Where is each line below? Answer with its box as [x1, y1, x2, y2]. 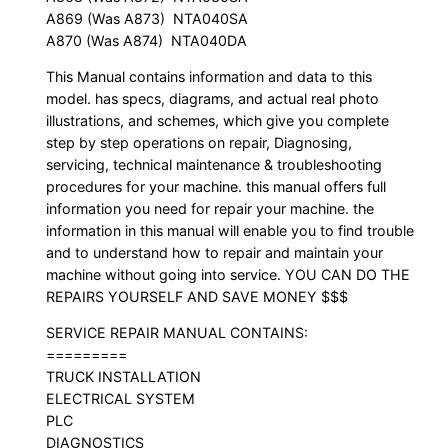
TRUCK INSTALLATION [46, 368, 202, 386]
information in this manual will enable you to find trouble [46, 221, 415, 239]
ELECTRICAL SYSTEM [46, 390, 196, 408]
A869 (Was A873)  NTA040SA [46, 9, 249, 27]
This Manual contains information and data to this [46, 67, 373, 85]
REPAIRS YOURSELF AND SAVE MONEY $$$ [46, 287, 349, 305]
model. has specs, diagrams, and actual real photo [46, 89, 380, 107]
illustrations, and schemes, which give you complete [46, 111, 390, 129]
